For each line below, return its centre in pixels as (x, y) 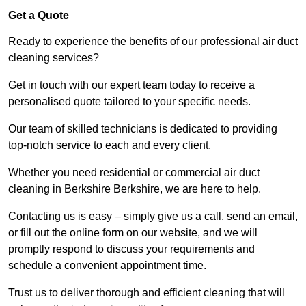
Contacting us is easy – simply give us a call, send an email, (153, 217)
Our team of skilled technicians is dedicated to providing (143, 129)
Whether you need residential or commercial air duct (134, 173)
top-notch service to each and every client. (111, 145)
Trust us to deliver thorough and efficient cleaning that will (147, 293)
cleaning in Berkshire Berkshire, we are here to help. (136, 189)
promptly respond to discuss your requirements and (131, 249)
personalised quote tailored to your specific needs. (129, 102)
